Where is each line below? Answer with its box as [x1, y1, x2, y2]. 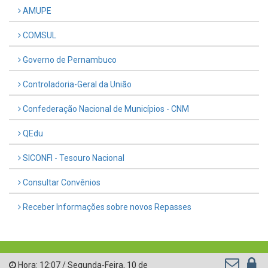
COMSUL [21, 30, 56, 40]
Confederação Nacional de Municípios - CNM [21, 103, 189, 114]
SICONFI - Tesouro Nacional [21, 153, 124, 163]
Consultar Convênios [21, 177, 100, 187]
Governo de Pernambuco [21, 54, 117, 65]
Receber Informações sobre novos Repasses [21, 202, 191, 212]
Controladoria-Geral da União [21, 79, 132, 89]
